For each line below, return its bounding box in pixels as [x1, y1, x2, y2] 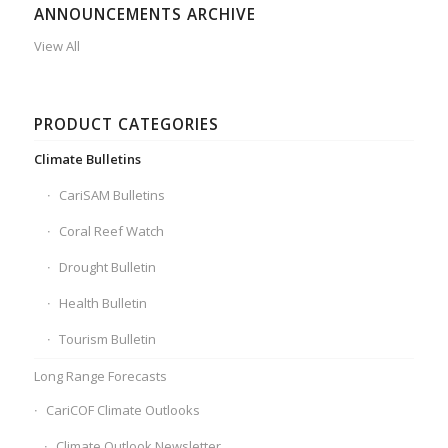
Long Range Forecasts [33, 366, 167, 385]
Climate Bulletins [33, 149, 141, 168]
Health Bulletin [58, 293, 147, 312]
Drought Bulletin [58, 257, 156, 276]
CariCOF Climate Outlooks [45, 400, 200, 419]
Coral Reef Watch [58, 221, 164, 240]
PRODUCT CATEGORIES [33, 113, 219, 135]
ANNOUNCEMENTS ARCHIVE [33, 3, 256, 25]
